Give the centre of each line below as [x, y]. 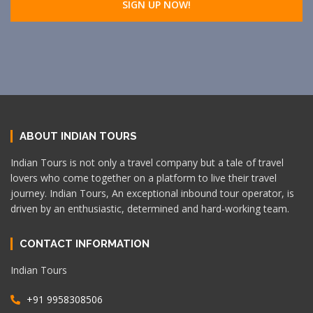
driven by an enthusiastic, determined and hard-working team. [150, 209]
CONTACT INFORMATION [85, 244]
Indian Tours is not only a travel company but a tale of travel [147, 163]
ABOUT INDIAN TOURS [78, 137]
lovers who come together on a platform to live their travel [144, 178]
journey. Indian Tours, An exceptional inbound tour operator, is [152, 194]
